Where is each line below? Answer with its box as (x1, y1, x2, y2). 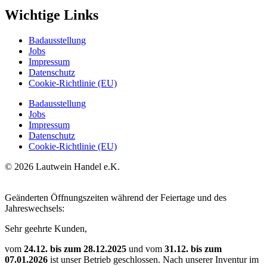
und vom (129, 243, 164, 254)
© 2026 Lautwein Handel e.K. (5, 161, 120, 172)
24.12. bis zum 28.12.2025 (24, 243, 129, 254)
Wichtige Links (5, 7, 98, 23)
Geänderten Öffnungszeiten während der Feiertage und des (5, 192, 226, 203)
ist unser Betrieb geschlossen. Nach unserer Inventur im (48, 254, 259, 265)
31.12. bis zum (164, 243, 222, 254)
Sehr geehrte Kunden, (5, 223, 89, 234)
